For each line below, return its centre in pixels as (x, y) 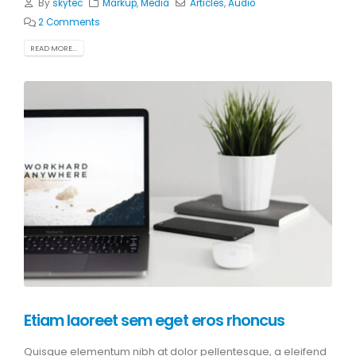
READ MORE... (54, 48)
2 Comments (69, 22)
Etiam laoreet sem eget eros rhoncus (154, 320)
